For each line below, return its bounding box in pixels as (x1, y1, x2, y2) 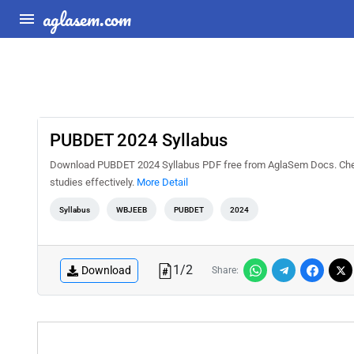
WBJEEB (116, 205, 148, 214)
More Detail (137, 176, 188, 188)
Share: (212, 265, 239, 276)
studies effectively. (50, 176, 137, 188)
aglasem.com (43, 3, 131, 34)
